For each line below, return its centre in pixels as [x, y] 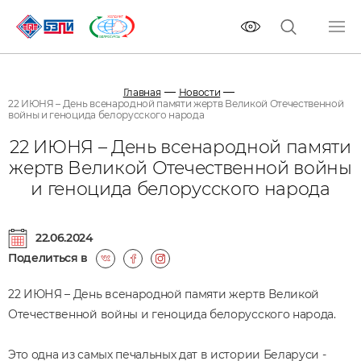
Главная [142, 92]
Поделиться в [48, 258]
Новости [199, 92]
